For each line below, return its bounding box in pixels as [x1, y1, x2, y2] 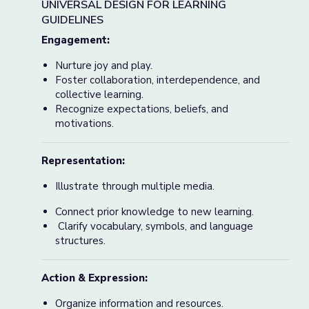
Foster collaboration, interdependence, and [55, 73, 260, 87]
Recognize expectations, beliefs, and [55, 102, 228, 116]
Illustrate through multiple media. [55, 179, 217, 193]
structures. [55, 234, 106, 248]
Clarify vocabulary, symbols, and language [55, 219, 253, 233]
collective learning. [55, 88, 143, 101]
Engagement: [41, 33, 110, 47]
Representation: [41, 154, 125, 168]
